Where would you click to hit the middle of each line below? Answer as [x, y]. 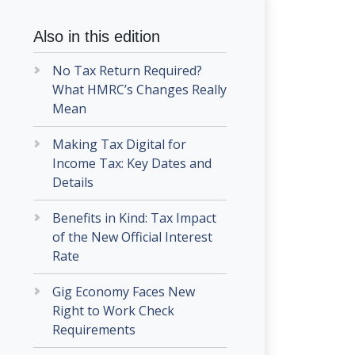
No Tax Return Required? [127, 71]
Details [73, 182]
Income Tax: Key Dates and [132, 163]
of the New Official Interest [132, 237]
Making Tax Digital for [119, 144]
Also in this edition [97, 36]
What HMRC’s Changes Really [139, 90]
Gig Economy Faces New [124, 292]
